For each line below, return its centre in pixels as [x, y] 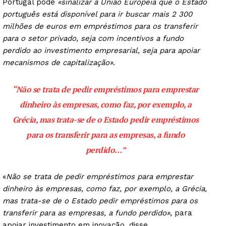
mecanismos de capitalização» [58, 63]
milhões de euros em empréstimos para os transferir [100, 26]
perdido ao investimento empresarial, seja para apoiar [101, 51]
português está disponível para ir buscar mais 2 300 [97, 14]
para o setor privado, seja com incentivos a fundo [93, 39]
